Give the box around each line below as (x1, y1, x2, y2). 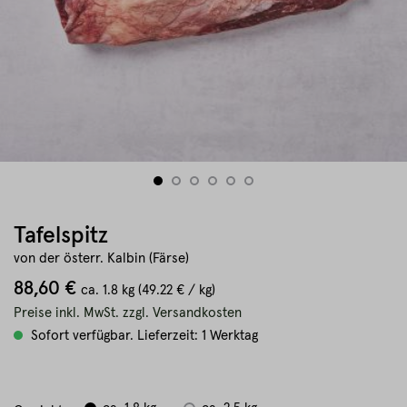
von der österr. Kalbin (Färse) (14, 252, 189, 265)
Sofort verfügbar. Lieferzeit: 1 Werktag (27, 329, 258, 342)
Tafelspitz (14, 224, 108, 247)
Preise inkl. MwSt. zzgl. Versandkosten (14, 306, 242, 320)
